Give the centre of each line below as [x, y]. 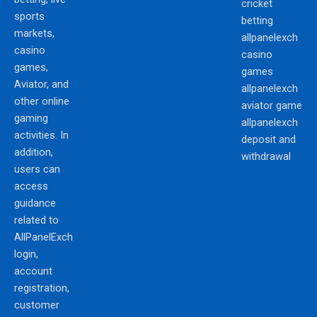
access [31, 186]
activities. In [41, 135]
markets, [34, 33]
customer [37, 305]
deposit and [269, 140]
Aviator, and [41, 84]
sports [29, 16]
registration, [42, 288]
